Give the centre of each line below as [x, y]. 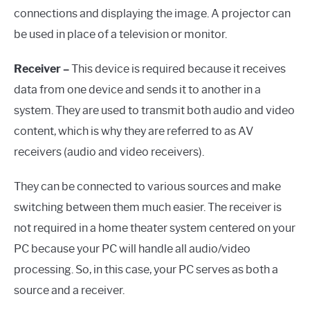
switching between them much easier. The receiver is [148, 207]
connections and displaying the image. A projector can [152, 13]
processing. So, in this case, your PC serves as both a [146, 269]
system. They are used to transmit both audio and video [154, 110]
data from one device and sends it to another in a [137, 89]
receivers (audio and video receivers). [109, 152]
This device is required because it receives [177, 69]
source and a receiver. [69, 290]
